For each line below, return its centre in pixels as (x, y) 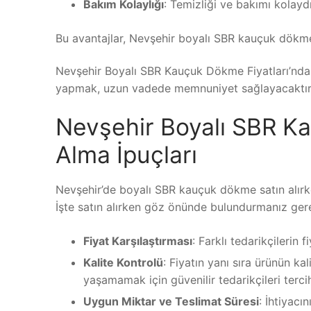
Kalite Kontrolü (123, 263)
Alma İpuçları (126, 154)
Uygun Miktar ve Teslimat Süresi (171, 302)
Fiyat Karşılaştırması (138, 241)
